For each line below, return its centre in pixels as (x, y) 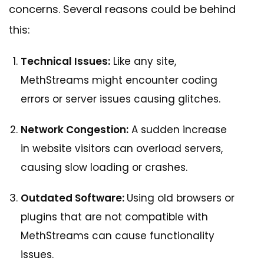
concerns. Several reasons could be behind (122, 9)
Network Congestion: (75, 130)
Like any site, (143, 62)
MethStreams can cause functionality (118, 236)
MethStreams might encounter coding (119, 80)
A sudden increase (178, 130)
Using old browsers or (181, 198)
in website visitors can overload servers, (122, 149)
